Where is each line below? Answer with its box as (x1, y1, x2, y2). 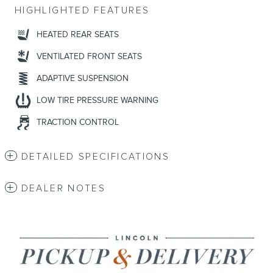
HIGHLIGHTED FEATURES (15, 5, 150, 17)
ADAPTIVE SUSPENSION (37, 73, 129, 84)
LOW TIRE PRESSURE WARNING (37, 95, 158, 106)
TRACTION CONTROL (37, 117, 119, 128)
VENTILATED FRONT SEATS (37, 51, 142, 62)
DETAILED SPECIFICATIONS (21, 151, 170, 163)
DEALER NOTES (21, 183, 106, 195)
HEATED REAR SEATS (37, 29, 119, 40)
